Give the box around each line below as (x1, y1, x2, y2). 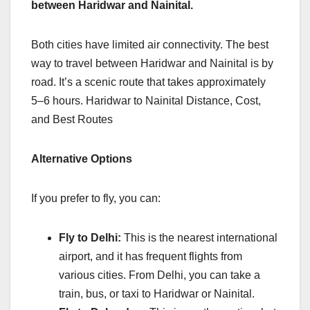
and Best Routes (31, 113, 113, 126)
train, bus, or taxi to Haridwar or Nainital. (59, 288, 255, 300)
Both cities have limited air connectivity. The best (31, 39, 268, 51)
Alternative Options (31, 153, 132, 165)
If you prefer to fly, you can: (31, 192, 161, 205)
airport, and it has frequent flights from (59, 250, 242, 263)
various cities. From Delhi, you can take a (59, 269, 260, 282)
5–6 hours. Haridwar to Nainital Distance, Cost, (31, 95, 261, 107)
